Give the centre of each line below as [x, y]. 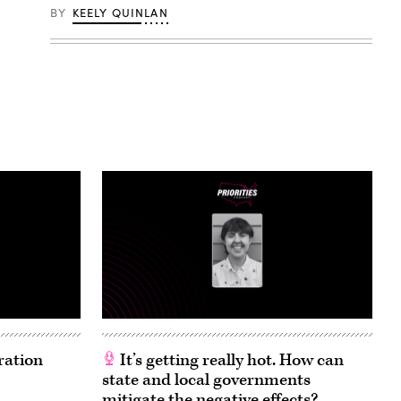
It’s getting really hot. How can [230, 360]
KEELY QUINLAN [120, 12]
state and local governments [206, 380]
